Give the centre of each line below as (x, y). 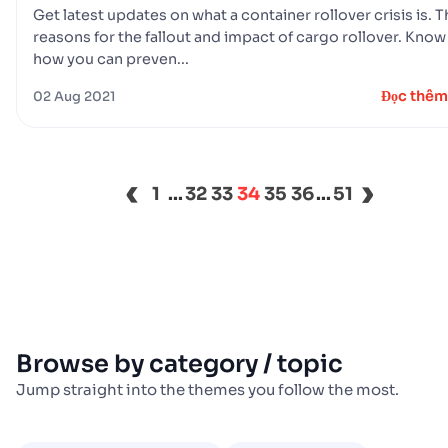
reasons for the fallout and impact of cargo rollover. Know (239, 37)
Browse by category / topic (179, 364)
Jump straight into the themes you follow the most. (207, 390)
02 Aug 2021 (74, 97)
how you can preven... (111, 59)
